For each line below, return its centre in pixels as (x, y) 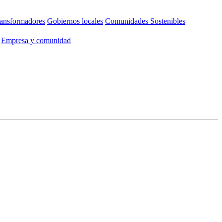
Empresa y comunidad (36, 41)
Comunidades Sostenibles (145, 21)
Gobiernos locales (75, 21)
